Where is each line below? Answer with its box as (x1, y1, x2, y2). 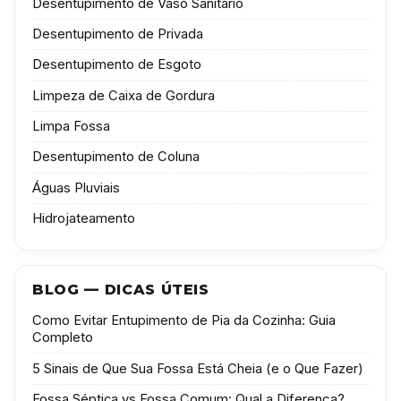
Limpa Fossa (32, 118, 111, 135)
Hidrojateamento (32, 210, 136, 227)
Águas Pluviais (32, 179, 121, 196)
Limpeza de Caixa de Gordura (32, 87, 216, 104)
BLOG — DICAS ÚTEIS (32, 280, 209, 298)
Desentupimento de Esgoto (32, 56, 202, 73)
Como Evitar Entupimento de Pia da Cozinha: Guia (32, 312, 337, 329)
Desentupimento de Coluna (32, 149, 200, 166)
